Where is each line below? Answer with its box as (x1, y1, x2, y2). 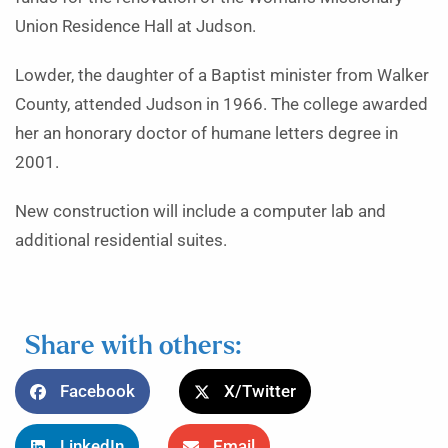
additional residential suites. (15, 231, 227, 250)
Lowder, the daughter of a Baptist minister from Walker (15, 66, 429, 85)
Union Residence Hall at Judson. (15, 17, 256, 36)
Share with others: (25, 334, 241, 359)
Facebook (60, 382, 135, 401)
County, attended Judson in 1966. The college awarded (15, 95, 428, 114)
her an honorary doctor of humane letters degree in (15, 124, 398, 143)
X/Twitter (224, 382, 296, 401)
